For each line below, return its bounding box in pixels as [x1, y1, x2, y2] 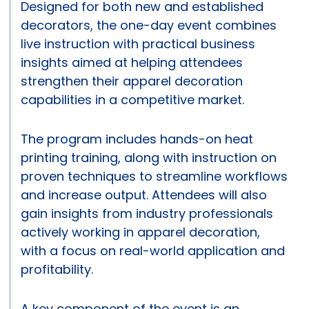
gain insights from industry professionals [21, 205, 273, 223]
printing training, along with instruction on [21, 149, 277, 167]
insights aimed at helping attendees [21, 54, 243, 72]
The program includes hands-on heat [21, 130, 253, 148]
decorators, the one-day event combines [21, 17, 277, 34]
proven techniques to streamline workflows [21, 168, 288, 186]
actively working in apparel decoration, [21, 223, 260, 241]
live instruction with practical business [21, 35, 255, 53]
